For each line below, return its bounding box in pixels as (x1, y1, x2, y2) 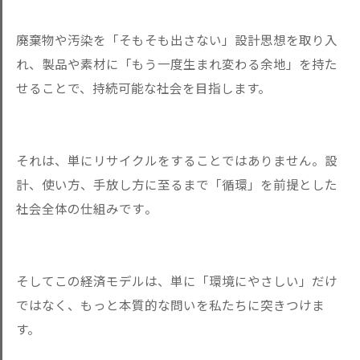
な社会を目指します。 (144, 79, 271, 96)
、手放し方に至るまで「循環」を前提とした (80, 175, 337, 193)
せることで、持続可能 (16, 79, 144, 96)
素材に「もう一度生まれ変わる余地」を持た (80, 55, 337, 72)
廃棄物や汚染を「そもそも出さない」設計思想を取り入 (16, 31, 337, 48)
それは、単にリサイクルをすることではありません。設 (16, 151, 337, 169)
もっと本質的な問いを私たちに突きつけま (80, 296, 325, 313)
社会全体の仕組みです (16, 199, 145, 217)
